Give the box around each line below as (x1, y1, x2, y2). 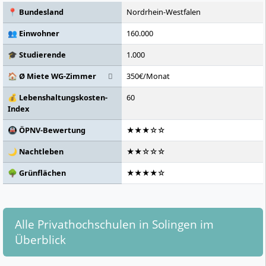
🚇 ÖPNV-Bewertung (8, 125, 85, 136)
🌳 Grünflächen (8, 167, 66, 179)
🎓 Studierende (8, 49, 66, 61)
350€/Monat (126, 71, 170, 82)
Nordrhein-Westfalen (126, 7, 201, 18)
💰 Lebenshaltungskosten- (8, 92, 107, 103)
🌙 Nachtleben (8, 146, 64, 157)
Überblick (15, 232, 66, 248)
